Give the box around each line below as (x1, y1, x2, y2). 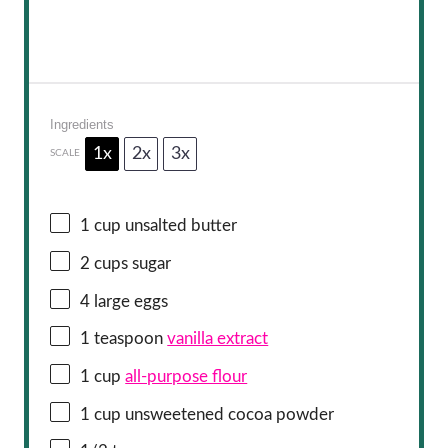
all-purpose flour (125, 367, 248, 385)
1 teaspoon (80, 330, 164, 348)
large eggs (90, 292, 169, 310)
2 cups (80, 254, 129, 272)
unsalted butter (121, 217, 238, 235)
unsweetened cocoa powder (121, 405, 335, 423)
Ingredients (50, 116, 115, 132)
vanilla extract (167, 330, 269, 348)
